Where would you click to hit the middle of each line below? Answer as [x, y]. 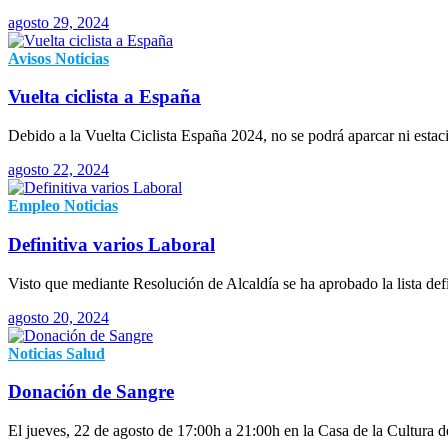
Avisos [29, 58]
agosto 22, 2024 [58, 170]
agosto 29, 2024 [58, 22]
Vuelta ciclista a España [104, 97]
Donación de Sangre [91, 392]
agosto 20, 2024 [58, 317]
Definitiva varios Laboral [111, 244]
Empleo [34, 206]
